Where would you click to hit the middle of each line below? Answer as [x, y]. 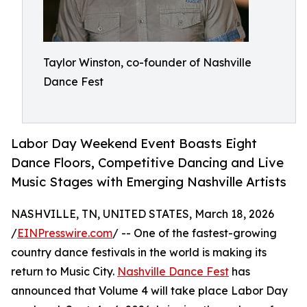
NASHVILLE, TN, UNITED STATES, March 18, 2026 [143, 214]
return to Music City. [64, 272]
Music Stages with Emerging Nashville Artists [149, 182]
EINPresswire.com [65, 233]
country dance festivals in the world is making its [139, 253]
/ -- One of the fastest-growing [195, 233]
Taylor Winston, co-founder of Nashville [147, 62]
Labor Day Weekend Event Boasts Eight [134, 144]
